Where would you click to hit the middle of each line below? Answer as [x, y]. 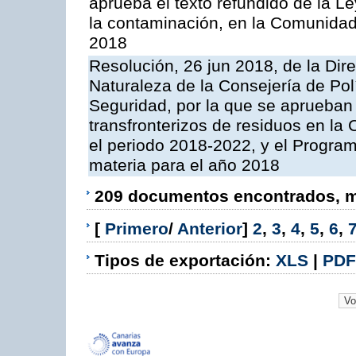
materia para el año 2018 [184, 166]
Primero [137, 228]
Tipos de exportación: [185, 260]
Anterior [210, 228]
